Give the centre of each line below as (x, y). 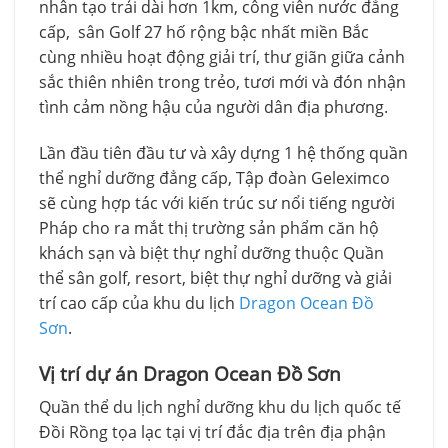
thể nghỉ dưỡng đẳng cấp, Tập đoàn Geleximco (214, 177)
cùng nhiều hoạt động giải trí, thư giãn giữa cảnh (222, 57)
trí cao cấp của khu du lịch (139, 302)
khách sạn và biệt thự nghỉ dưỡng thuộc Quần (211, 252)
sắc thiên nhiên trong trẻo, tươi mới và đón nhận (222, 82)
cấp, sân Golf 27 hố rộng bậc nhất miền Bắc (204, 32)
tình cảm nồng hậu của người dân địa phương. (213, 107)
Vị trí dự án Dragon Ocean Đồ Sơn (190, 373)
